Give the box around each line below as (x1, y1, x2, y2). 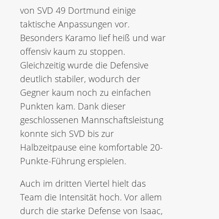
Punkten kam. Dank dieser (20, 100, 126, 112)
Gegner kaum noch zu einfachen (20, 87, 151, 98)
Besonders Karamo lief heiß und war (20, 32, 166, 44)
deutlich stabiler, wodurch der (20, 73, 140, 85)
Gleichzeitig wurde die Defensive (20, 59, 149, 71)
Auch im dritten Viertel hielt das (20, 177, 146, 189)
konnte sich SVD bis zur (20, 128, 114, 139)
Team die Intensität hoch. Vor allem (20, 191, 162, 203)
